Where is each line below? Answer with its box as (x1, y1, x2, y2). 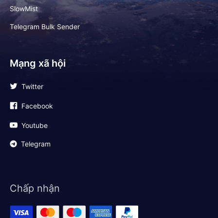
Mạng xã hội (10, 57, 66, 70)
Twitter (21, 82, 43, 91)
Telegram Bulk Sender (10, 22, 80, 31)
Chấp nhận (10, 182, 60, 195)
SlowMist (10, 4, 38, 13)
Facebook (21, 101, 53, 110)
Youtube (21, 121, 48, 129)
